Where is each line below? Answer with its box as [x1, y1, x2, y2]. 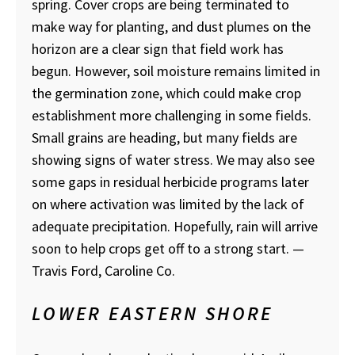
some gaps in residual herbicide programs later [32, 173, 309, 192]
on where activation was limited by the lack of [32, 195, 304, 214]
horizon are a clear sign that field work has [32, 40, 284, 59]
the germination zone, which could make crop [32, 84, 301, 103]
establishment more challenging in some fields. [32, 106, 311, 125]
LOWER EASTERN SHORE [32, 301, 273, 326]
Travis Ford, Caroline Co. [32, 261, 175, 281]
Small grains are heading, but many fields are [32, 128, 297, 147]
